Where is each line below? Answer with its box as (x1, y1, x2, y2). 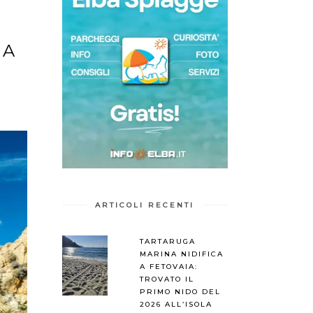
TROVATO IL (139, 274, 194, 284)
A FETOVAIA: (139, 261, 198, 271)
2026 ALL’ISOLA (139, 299, 212, 309)
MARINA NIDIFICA (139, 249, 224, 259)
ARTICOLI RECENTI (95, 200, 195, 210)
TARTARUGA (139, 236, 196, 246)
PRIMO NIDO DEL (139, 286, 221, 296)
